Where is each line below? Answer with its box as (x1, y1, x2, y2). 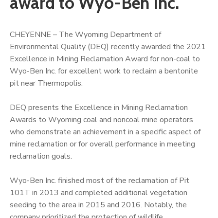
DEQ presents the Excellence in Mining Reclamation (10, 102, 188, 113)
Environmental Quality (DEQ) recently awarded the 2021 (10, 41, 206, 52)
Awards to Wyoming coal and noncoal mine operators (10, 114, 193, 125)
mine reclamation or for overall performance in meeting (10, 138, 195, 149)
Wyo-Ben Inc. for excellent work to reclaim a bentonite (10, 65, 198, 76)
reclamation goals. (10, 150, 72, 162)
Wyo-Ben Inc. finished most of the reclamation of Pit (10, 175, 189, 186)
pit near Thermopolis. (10, 77, 83, 89)
